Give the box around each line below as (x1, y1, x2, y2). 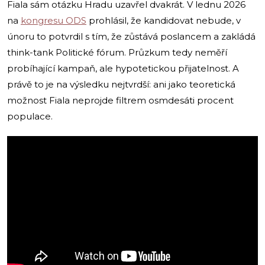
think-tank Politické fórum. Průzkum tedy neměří (7, 46, 227, 58)
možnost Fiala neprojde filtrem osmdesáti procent (7, 94, 234, 106)
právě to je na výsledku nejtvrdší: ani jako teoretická (7, 78, 235, 90)
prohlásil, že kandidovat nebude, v (86, 14, 241, 26)
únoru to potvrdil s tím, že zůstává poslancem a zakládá (7, 30, 256, 42)
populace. (7, 110, 53, 122)
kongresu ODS (21, 14, 86, 26)
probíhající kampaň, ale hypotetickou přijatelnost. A (7, 62, 239, 74)
